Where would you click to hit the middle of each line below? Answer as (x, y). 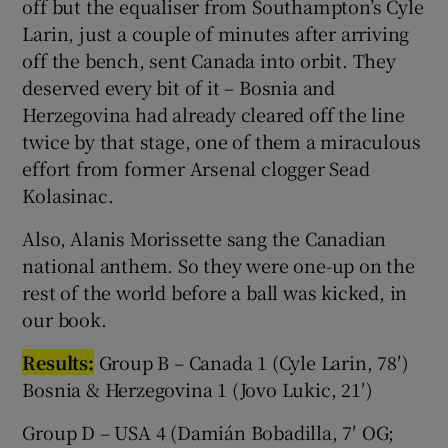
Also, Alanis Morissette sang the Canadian (204, 238)
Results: (58, 362)
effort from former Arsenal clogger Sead (196, 168)
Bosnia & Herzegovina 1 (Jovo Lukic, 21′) (197, 389)
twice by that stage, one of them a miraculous (221, 141)
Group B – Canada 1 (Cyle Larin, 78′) (251, 362)
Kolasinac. (68, 195)
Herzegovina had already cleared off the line (213, 114)
